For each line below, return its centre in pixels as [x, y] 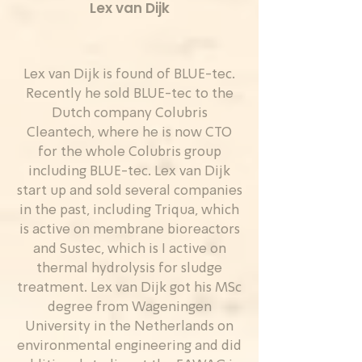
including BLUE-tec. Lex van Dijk [129, 172]
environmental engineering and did [129, 346]
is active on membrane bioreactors [129, 230]
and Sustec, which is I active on [129, 249]
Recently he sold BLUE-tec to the [129, 94]
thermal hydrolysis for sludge [129, 269]
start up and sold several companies [129, 191]
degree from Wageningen [129, 307]
